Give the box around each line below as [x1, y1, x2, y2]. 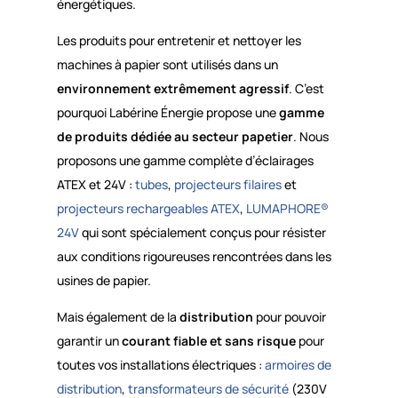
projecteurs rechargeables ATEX [56, 199, 240, 217]
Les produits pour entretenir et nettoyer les [56, 31, 301, 49]
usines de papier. [56, 271, 151, 289]
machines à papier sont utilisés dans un [56, 55, 278, 73]
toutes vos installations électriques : [56, 355, 265, 373]
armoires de [264, 355, 331, 373]
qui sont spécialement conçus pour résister [78, 223, 326, 241]
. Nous [292, 127, 329, 145]
